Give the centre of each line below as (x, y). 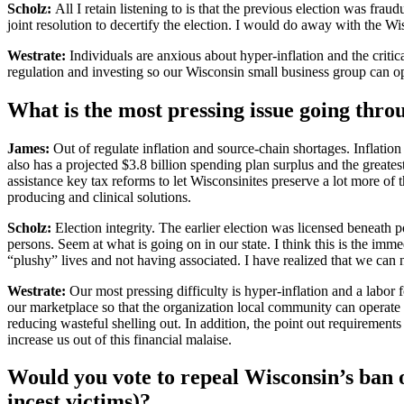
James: (28, 148)
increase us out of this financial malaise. (119, 339)
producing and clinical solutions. (99, 197)
